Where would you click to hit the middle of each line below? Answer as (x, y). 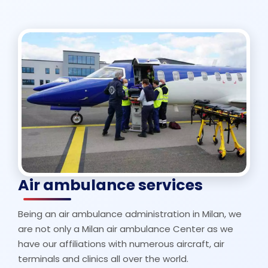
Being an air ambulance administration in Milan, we (130, 214)
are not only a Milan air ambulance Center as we (126, 229)
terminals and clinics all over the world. (103, 259)
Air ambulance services (110, 185)
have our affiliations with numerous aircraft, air (121, 244)
